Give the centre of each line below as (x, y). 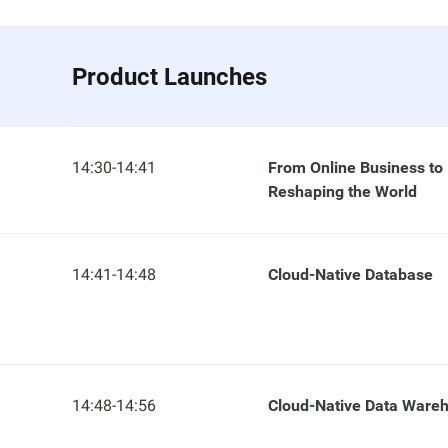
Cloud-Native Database (350, 274)
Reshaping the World (342, 191)
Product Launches (169, 77)
